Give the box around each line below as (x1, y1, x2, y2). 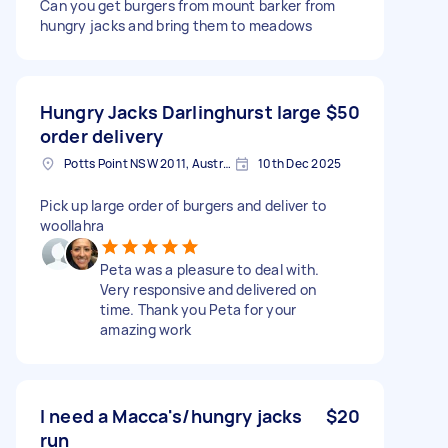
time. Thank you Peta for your (100, 299, 297, 319)
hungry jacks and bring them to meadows (40, 15, 313, 35)
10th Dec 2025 (258, 154, 342, 172)
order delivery (40, 123, 164, 148)
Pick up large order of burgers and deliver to (40, 195, 327, 215)
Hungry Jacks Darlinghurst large (40, 99, 322, 124)
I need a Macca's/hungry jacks (40, 403, 303, 428)
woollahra (40, 215, 105, 235)
